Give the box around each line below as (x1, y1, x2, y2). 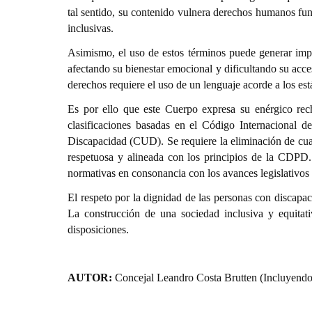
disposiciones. (68, 224, 129, 235)
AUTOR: (68, 272, 112, 283)
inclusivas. (68, 22, 114, 34)
